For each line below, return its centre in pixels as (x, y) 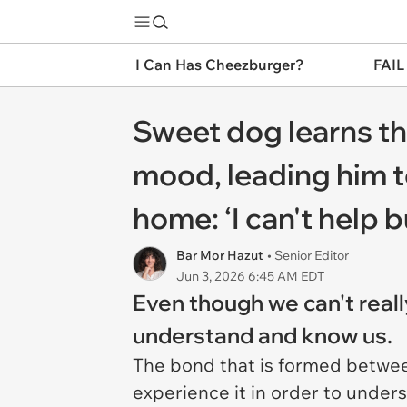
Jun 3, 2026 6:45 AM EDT (250, 276)
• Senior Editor (308, 255)
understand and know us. (263, 335)
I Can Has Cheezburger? (219, 65)
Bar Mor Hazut (219, 255)
